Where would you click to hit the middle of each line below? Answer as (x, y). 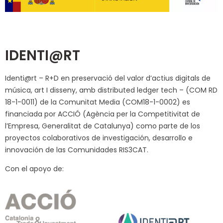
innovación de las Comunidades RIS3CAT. (77, 150)
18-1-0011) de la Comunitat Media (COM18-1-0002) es (98, 102)
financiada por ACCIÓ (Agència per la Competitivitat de (103, 114)
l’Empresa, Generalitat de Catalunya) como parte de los (103, 126)
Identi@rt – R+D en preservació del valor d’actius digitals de (108, 78)
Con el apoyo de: (34, 168)
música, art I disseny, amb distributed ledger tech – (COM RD (111, 90)
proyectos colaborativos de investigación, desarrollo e (99, 138)
